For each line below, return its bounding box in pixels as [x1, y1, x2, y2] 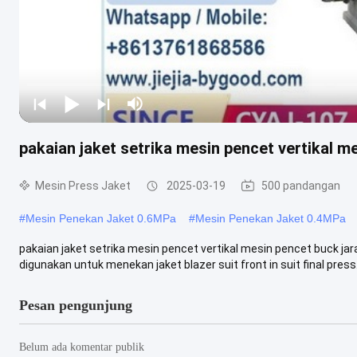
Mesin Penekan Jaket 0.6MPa [25, 211, 176, 225]
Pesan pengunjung [19, 296, 132, 313]
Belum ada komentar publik [19, 340, 144, 353]
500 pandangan [261, 178, 340, 192]
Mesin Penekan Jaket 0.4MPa [195, 211, 346, 225]
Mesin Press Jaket [35, 178, 131, 192]
